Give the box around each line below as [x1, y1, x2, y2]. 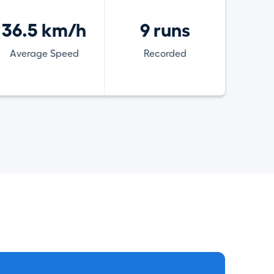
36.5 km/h [2, 21, 87, 40]
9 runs [139, 21, 190, 40]
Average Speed [9, 49, 79, 59]
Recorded [143, 49, 187, 59]
